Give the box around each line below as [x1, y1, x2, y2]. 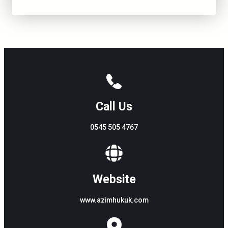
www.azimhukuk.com [79, 195, 149, 204]
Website [92, 172, 136, 186]
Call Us [96, 99, 132, 113]
